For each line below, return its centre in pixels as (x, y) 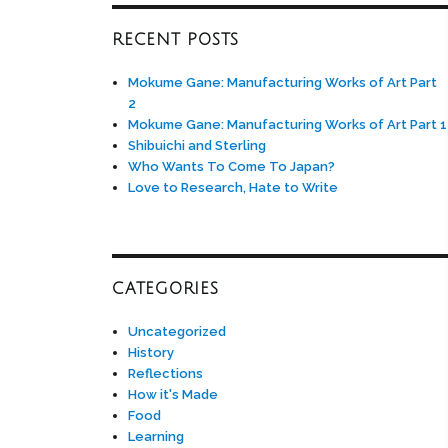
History (151, 352)
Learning (156, 436)
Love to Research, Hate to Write (233, 187)
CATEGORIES (165, 288)
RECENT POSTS (175, 39)
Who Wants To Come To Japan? (232, 166)
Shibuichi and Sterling (197, 145)
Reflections (166, 373)
